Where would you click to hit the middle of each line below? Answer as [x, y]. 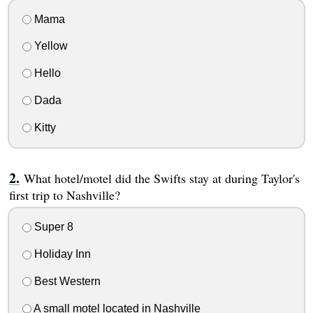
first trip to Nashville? [64, 195]
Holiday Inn [61, 254]
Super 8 [52, 227]
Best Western [66, 281]
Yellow [49, 46]
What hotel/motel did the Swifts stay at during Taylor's [161, 178]
